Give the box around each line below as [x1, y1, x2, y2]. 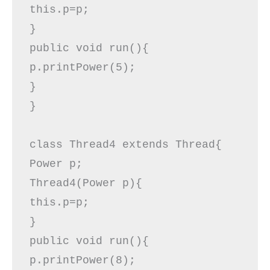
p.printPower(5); [29, 61, 149, 74]
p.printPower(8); [29, 254, 149, 266]
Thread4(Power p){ [29, 177, 155, 189]
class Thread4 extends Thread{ [29, 138, 228, 151]
